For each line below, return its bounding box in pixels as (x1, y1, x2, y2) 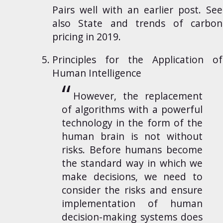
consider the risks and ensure (61, 183, 203, 197)
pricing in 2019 (52, 29, 118, 43)
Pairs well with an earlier (52, 2, 179, 16)
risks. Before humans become (61, 142, 203, 156)
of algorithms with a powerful (61, 102, 203, 116)
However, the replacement (73, 89, 203, 103)
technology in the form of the (61, 115, 203, 129)
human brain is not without (61, 129, 203, 143)
